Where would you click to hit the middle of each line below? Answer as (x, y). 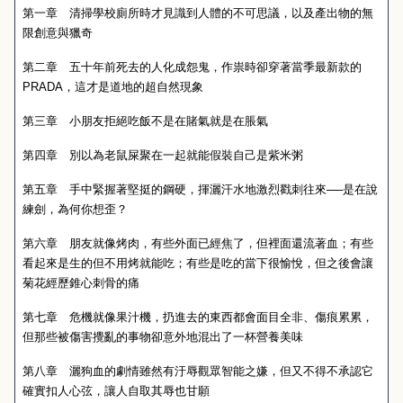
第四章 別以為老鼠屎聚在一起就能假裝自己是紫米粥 (163, 155)
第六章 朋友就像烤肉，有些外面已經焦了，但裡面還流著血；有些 (198, 243)
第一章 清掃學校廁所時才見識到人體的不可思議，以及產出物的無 (198, 13)
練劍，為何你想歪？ (75, 209)
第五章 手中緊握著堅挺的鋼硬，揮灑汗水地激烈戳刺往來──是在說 (200, 189)
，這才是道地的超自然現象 (133, 87)
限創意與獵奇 (58, 33)
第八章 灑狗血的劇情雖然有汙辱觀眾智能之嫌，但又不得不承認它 (198, 371)
